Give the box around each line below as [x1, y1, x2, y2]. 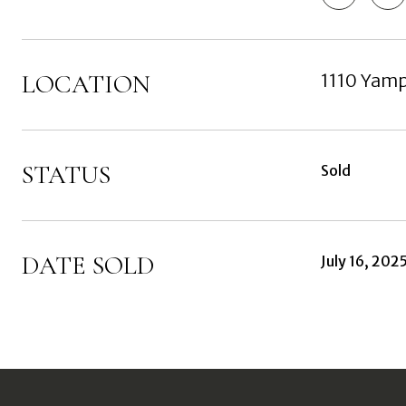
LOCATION [22, 69, 150, 100]
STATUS [22, 159, 111, 190]
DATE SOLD [22, 250, 154, 281]
